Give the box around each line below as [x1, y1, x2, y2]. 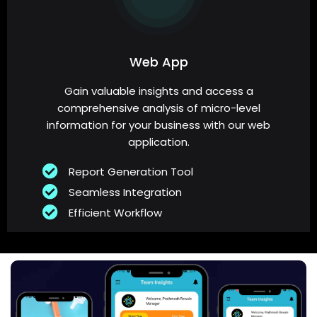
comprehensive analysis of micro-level [57, 100, 260, 116]
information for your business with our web [47, 117, 270, 133]
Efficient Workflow [68, 205, 162, 221]
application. [127, 134, 190, 150]
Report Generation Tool [68, 164, 193, 180]
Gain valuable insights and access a [64, 83, 253, 99]
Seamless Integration [68, 185, 182, 200]
